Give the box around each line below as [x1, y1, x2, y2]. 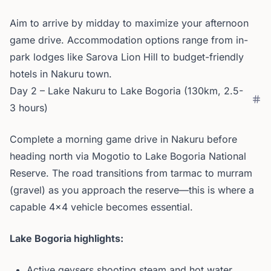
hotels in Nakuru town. [10, 68, 112, 80]
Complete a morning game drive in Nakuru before [10, 133, 237, 145]
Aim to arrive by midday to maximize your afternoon [10, 17, 249, 29]
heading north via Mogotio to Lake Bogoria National [10, 150, 246, 162]
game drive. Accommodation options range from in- [10, 34, 248, 46]
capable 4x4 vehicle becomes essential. [10, 201, 193, 213]
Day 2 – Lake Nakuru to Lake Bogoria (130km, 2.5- [10, 85, 243, 97]
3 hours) [10, 102, 48, 114]
